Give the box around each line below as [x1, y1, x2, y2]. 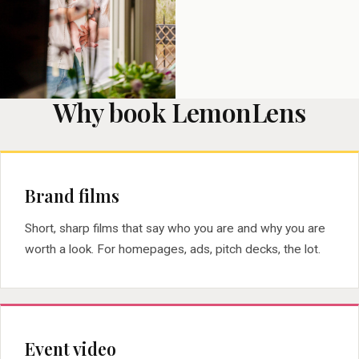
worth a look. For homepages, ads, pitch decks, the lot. [25, 241, 321, 256]
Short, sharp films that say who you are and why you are [25, 220, 326, 236]
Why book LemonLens [53, 94, 306, 129]
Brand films [25, 184, 120, 207]
